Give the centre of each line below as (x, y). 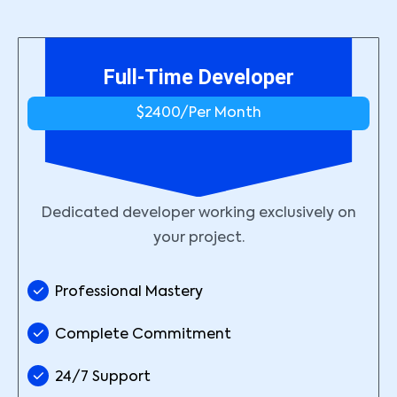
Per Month (225, 114)
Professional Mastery (129, 293)
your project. (198, 239)
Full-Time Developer (198, 78)
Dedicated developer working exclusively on (198, 214)
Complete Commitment (143, 335)
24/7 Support (103, 378)
